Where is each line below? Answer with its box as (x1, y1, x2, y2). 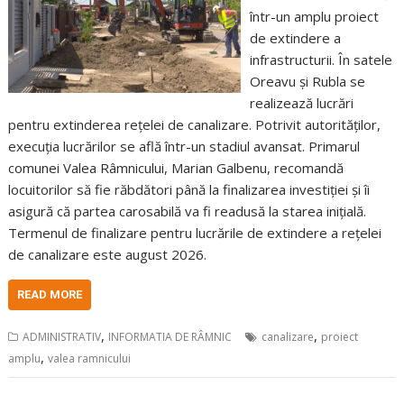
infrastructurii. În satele (249, 50, 392, 69)
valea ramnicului (48, 351, 132, 366)
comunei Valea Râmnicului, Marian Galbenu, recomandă (8, 159, 344, 177)
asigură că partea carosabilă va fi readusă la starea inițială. (8, 202, 367, 220)
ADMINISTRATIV (23, 329, 102, 344)
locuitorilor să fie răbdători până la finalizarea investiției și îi (8, 180, 371, 198)
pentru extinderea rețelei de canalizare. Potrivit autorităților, (8, 115, 381, 133)
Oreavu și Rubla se (249, 72, 365, 90)
